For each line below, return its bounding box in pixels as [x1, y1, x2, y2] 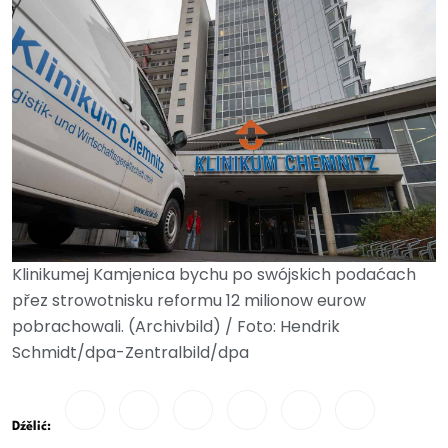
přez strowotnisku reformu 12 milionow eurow [12, 289, 366, 312]
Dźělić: [12, 420, 51, 433]
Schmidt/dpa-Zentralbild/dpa [12, 341, 249, 364]
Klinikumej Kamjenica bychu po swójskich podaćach [12, 263, 416, 286]
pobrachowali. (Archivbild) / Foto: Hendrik [12, 315, 340, 338]
